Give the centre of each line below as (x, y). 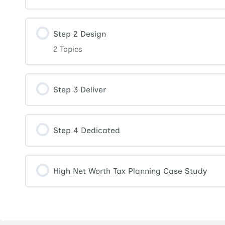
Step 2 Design (80, 34)
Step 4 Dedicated (87, 131)
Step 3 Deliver (80, 90)
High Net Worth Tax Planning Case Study (130, 171)
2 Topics (68, 49)
